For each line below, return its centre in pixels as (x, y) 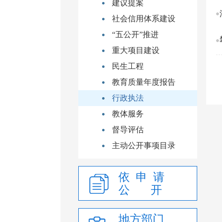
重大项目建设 (136, 50)
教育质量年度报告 (144, 82)
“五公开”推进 (135, 34)
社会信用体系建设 (144, 19)
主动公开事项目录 (144, 145)
